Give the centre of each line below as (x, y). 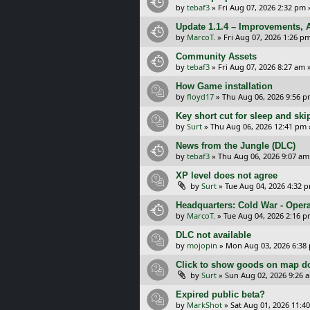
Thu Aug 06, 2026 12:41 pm (258, 126)
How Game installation (224, 86)
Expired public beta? (220, 294)
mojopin (202, 245)
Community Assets (216, 56)
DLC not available (213, 235)
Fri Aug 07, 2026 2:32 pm (262, 7)
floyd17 (200, 96)
